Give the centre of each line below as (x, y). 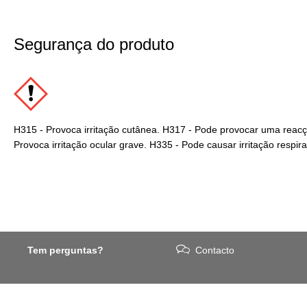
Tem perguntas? (65, 250)
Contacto (215, 250)
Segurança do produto (94, 44)
